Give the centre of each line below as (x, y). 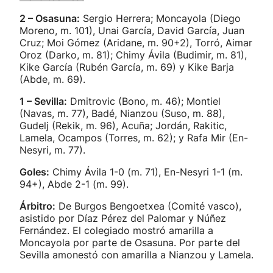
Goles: (34, 172)
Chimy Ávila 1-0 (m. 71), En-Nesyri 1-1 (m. (146, 172)
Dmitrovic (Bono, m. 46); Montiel (144, 101)
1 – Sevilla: (43, 101)
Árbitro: (37, 206)
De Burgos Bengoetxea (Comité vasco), (148, 206)
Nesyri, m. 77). (52, 150)
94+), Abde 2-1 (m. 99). (74, 184)
